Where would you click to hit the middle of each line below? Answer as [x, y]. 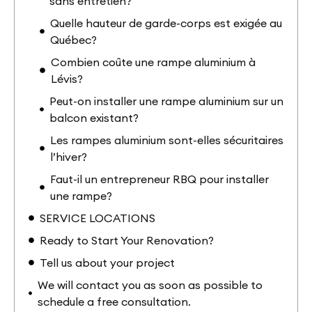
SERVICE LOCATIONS [97, 218]
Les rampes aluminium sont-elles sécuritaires [166, 140]
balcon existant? [94, 117]
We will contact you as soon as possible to [150, 284]
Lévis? [67, 78]
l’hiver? [68, 156]
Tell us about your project [107, 262]
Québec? [73, 39]
